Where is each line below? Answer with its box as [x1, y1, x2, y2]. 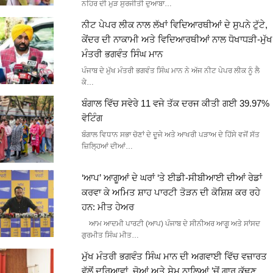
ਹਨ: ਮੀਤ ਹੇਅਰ [81, 201, 134, 212]
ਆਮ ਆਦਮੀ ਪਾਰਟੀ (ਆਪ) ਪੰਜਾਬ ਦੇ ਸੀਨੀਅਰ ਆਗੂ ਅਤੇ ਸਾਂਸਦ [81, 219, 260, 228]
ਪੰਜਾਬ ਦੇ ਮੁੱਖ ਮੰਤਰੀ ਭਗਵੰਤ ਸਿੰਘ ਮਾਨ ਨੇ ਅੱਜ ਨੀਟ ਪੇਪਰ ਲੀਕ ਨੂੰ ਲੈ [81, 66, 260, 75]
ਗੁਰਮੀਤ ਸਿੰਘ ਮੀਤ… [81, 230, 139, 239]
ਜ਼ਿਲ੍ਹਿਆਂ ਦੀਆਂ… [81, 141, 133, 151]
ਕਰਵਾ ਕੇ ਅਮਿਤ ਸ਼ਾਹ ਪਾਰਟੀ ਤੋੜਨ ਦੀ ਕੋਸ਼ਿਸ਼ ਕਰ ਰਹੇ [81, 186, 260, 197]
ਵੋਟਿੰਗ [81, 112, 102, 123]
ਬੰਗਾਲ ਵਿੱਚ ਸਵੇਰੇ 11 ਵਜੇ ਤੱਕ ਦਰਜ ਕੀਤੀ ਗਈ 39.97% [81, 97, 269, 108]
